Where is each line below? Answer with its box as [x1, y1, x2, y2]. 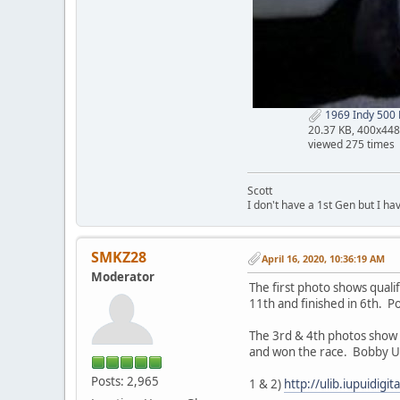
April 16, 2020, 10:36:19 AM [262, 251, 385, 265]
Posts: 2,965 [91, 372, 159, 389]
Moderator [91, 268, 154, 285]
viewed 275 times [307, 136, 395, 152]
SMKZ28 [91, 246, 146, 267]
